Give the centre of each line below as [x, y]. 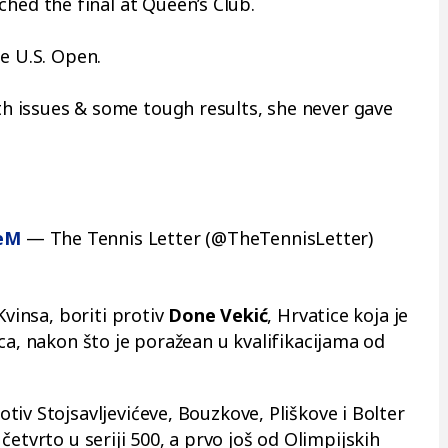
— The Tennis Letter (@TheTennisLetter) [197, 238]
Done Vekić [218, 315]
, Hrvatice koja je [338, 315]
